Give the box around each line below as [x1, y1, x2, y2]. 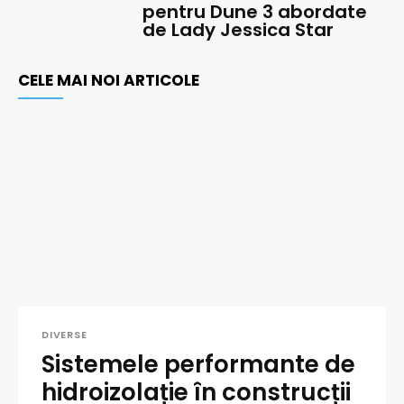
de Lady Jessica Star [142, 17, 335, 43]
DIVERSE [41, 327, 87, 343]
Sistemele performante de [41, 348, 355, 381]
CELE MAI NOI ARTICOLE [18, 69, 199, 92]
